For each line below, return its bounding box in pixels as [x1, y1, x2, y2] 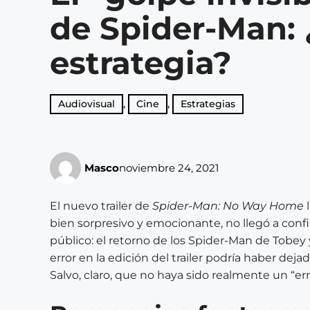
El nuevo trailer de [50, 199, 152, 212]
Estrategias [181, 98, 235, 110]
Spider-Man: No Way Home [152, 199, 304, 212]
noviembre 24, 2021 [119, 161, 219, 174]
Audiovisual [58, 98, 115, 110]
